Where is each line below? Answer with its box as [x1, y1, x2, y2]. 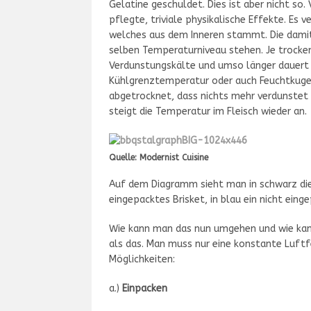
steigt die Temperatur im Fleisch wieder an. [109, 106, 307, 117]
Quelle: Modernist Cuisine [109, 153, 208, 162]
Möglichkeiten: [109, 253, 175, 265]
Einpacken [122, 283, 170, 294]
